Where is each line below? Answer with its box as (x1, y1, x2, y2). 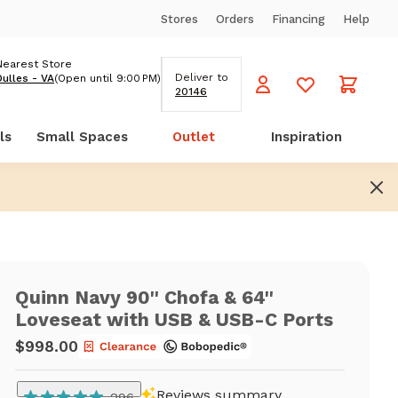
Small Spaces (36, 129, 128, 145)
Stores (161, 12, 198, 26)
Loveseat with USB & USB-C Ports (15, 308, 334, 330)
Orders (216, 12, 254, 26)
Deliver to (175, 71, 228, 84)
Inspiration (270, 129, 342, 145)
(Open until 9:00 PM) (54, 72, 161, 84)
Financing (272, 12, 325, 26)
